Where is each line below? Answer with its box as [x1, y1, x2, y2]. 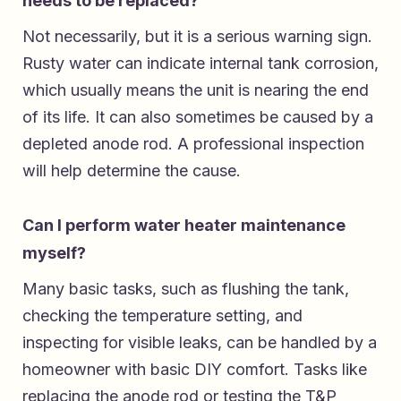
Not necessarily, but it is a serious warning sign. [22, 26, 372, 46]
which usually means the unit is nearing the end [22, 80, 369, 99]
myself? [22, 243, 86, 262]
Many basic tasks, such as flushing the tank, [22, 278, 349, 298]
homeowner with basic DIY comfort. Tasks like [22, 359, 367, 379]
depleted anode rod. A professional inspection [22, 133, 364, 153]
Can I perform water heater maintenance [22, 215, 346, 235]
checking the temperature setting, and [22, 305, 303, 325]
